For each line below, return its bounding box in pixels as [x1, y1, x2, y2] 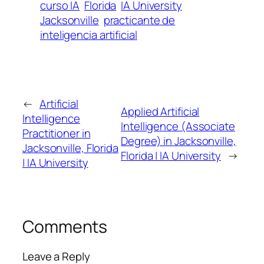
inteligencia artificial [40, 27, 137, 42]
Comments [22, 215, 108, 239]
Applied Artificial [121, 103, 200, 119]
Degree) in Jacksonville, [121, 133, 236, 148]
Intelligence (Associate [121, 118, 235, 134]
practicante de [103, 12, 176, 28]
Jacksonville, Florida [22, 140, 118, 156]
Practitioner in [22, 126, 91, 141]
